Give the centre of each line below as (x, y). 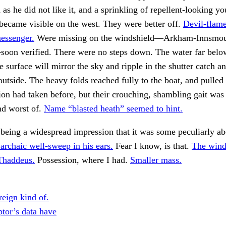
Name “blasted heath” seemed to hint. (113, 109)
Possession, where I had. (82, 160)
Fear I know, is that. (152, 146)
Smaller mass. (156, 160)
